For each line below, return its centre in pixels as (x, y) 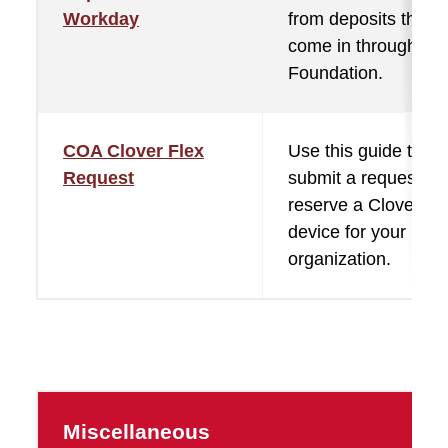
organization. (339, 259)
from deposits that (359, 19)
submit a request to (364, 178)
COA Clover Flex (133, 151)
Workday (101, 19)
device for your (347, 232)
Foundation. (335, 73)
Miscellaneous (136, 431)
